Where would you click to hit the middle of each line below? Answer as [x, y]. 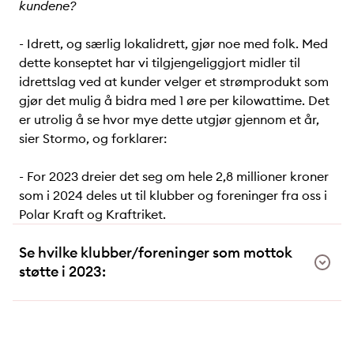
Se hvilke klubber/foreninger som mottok [156, 252]
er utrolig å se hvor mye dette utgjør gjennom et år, [169, 119]
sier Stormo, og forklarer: [93, 138]
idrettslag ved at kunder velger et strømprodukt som [174, 81]
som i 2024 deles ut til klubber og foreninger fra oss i [173, 195]
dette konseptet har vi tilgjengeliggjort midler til [160, 62]
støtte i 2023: [62, 271]
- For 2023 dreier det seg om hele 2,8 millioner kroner [174, 176]
